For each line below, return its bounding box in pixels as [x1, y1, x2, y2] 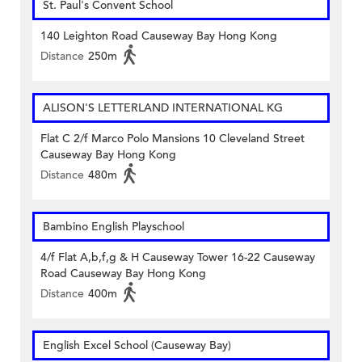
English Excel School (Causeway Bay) [43, 338, 231, 354]
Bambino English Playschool [43, 219, 184, 235]
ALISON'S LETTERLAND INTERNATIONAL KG [43, 100, 283, 116]
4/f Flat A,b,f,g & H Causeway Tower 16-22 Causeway [40, 250, 315, 266]
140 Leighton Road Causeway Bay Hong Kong [40, 28, 277, 44]
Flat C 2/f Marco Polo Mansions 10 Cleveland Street [40, 131, 305, 147]
